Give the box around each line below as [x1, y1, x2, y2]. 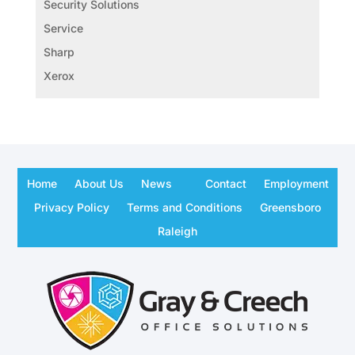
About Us [74, 176, 124, 190]
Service [43, 21, 83, 35]
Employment [263, 176, 329, 190]
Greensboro [260, 200, 321, 214]
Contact [204, 176, 246, 190]
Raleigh [158, 223, 197, 238]
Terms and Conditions [127, 200, 242, 214]
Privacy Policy [34, 200, 109, 214]
